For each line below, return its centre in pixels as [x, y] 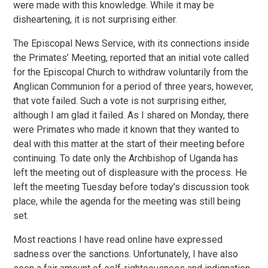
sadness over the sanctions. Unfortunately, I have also [126, 254]
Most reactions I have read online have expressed [118, 240]
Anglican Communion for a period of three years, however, [133, 86]
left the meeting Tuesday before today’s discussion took [132, 187]
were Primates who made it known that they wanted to [127, 130]
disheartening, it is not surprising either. [95, 19]
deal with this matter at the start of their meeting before [129, 144]
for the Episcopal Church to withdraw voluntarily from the [131, 72]
